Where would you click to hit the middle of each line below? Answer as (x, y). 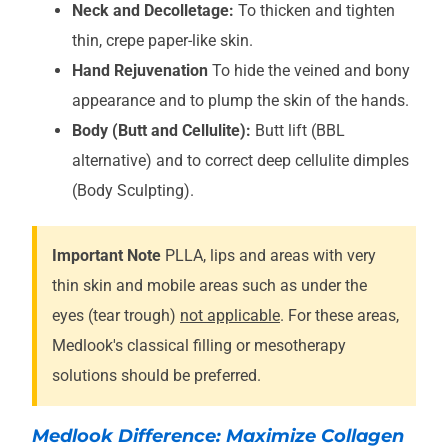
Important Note (106, 255)
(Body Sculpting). (133, 190)
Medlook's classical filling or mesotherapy (199, 345)
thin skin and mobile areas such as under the (209, 285)
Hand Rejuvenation (140, 70)
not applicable (230, 315)
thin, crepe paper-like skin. (162, 40)
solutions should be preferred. (156, 375)
